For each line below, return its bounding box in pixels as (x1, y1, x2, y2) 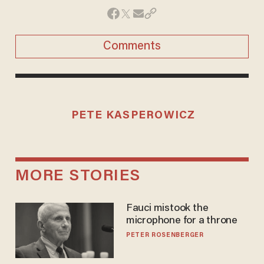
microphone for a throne (126, 216, 238, 227)
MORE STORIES (15, 169, 141, 185)
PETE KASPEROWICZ (71, 110, 196, 121)
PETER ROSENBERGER (126, 232, 204, 239)
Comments (103, 40, 161, 52)
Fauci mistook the (126, 203, 209, 214)
